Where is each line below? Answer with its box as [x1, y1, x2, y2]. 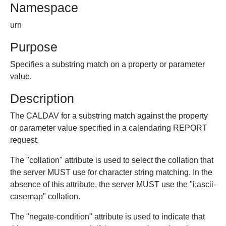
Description [10, 91, 74, 105]
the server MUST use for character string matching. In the [10, 168, 212, 177]
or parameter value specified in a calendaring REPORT [10, 124, 207, 132]
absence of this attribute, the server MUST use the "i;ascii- [10, 180, 216, 189]
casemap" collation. [10, 192, 80, 201]
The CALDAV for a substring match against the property [10, 111, 208, 120]
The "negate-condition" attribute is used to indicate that [10, 212, 205, 221]
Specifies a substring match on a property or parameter [10, 60, 205, 69]
